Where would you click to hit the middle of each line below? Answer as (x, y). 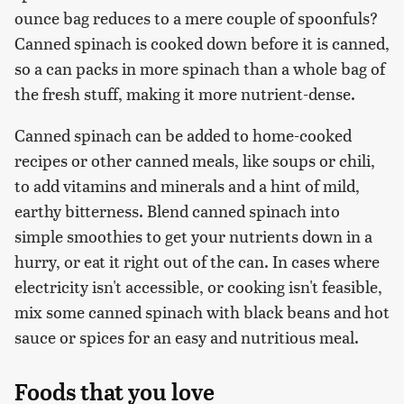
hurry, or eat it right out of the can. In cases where (197, 261)
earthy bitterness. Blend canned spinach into (177, 210)
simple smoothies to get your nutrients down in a (193, 235)
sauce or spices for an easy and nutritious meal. (187, 336)
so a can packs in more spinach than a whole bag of (200, 68)
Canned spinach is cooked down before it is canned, (202, 42)
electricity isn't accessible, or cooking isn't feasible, (198, 286)
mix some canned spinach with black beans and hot (202, 311)
